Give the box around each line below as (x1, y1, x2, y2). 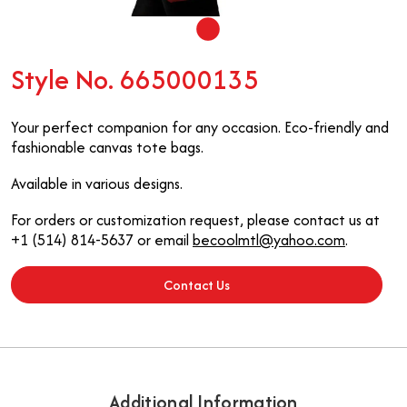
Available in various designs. (11, 172, 183, 194)
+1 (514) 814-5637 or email (11, 228, 193, 251)
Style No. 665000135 (11, 60, 259, 100)
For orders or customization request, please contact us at (11, 208, 380, 231)
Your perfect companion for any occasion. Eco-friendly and (11, 115, 389, 138)
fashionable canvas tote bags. (11, 135, 203, 158)
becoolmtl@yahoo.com (193, 228, 345, 251)
